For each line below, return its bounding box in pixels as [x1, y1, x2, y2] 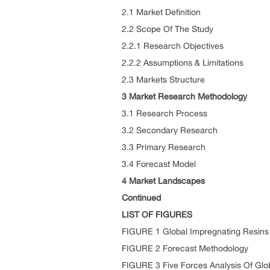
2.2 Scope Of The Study [122, 24, 213, 34]
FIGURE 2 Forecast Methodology [122, 243, 248, 253]
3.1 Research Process [122, 108, 207, 118]
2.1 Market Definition [122, 7, 201, 17]
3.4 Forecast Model [122, 159, 196, 169]
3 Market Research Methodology [122, 92, 247, 101]
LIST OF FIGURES [122, 210, 192, 219]
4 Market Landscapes [122, 176, 205, 186]
